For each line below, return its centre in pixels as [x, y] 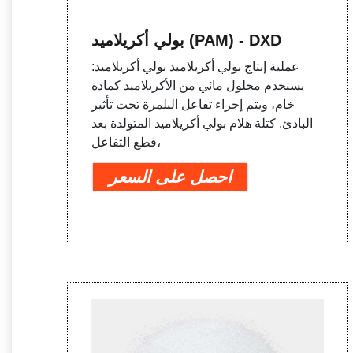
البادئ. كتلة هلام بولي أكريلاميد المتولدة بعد [203, 123]
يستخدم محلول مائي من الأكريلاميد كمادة [198, 85]
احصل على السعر [171, 176]
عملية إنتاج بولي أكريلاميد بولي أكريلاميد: [196, 66]
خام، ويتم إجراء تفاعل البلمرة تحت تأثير [193, 104]
